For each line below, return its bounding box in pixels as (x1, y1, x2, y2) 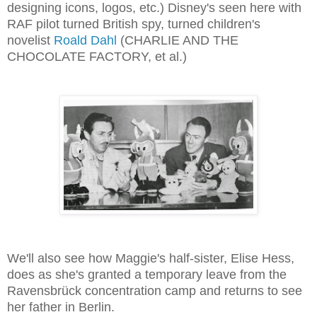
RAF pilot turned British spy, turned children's (7, 16, 260, 31)
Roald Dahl (54, 33, 117, 47)
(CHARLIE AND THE (117, 33, 238, 47)
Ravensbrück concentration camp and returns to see (7, 283, 302, 298)
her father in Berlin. (7, 299, 115, 314)
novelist (7, 33, 54, 47)
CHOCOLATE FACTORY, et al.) (7, 49, 187, 64)
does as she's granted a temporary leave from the (7, 267, 287, 282)
